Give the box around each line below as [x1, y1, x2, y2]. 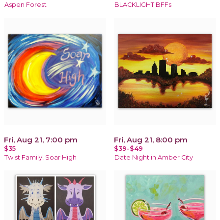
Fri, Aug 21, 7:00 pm [4, 135, 78, 144]
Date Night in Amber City [114, 153, 193, 161]
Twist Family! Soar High [4, 153, 77, 161]
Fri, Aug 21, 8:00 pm [114, 135, 188, 144]
